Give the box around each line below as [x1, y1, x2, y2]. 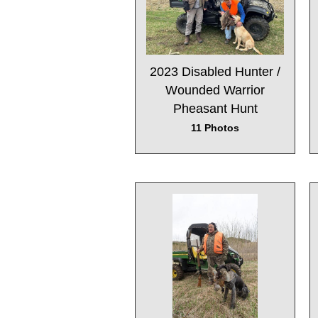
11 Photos [191, 122, 239, 134]
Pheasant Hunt [172, 102, 258, 116]
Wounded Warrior [165, 83, 265, 98]
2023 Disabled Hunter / [150, 65, 280, 79]
